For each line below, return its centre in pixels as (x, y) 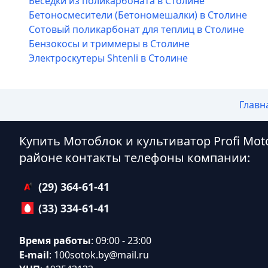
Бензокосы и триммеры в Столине (109, 44)
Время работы (55, 240)
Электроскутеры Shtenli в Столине (108, 58)
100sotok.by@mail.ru (101, 255)
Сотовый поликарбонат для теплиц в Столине (136, 29)
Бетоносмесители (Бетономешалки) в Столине (138, 15)
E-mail (34, 255)
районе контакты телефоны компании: (135, 158)
